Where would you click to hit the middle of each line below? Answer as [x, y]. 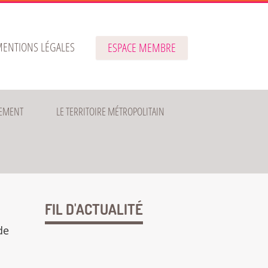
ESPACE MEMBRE [141, 48]
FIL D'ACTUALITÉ [94, 209]
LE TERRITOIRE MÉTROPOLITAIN [111, 111]
